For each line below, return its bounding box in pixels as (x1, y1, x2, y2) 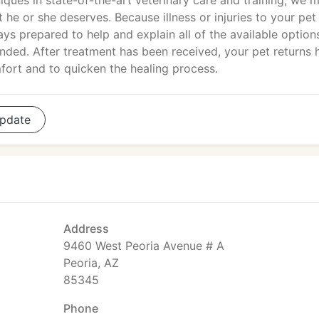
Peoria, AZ (63, 256, 119, 270)
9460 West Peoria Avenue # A (63, 239, 224, 253)
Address (63, 221, 109, 236)
